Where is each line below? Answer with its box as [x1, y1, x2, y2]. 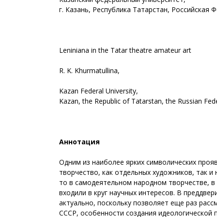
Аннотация [59, 137, 100, 146]
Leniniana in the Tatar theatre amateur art [59, 46, 191, 55]
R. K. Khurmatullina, [59, 66, 120, 75]
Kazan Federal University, [59, 86, 138, 95]
